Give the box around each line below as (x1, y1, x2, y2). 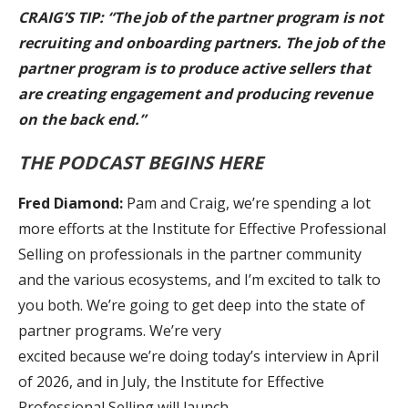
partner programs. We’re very (18, 320, 221, 341)
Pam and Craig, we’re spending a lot (123, 192, 371, 213)
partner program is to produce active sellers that (18, 57, 371, 78)
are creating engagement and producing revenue (18, 83, 372, 104)
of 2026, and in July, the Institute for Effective (18, 371, 324, 392)
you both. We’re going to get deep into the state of (18, 294, 365, 315)
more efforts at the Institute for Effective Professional (18, 218, 386, 239)
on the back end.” (18, 108, 146, 129)
